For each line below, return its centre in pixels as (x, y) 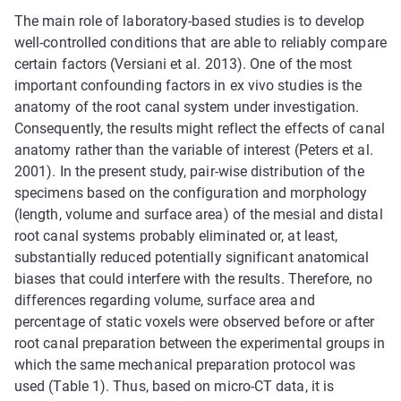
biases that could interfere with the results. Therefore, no (193, 278)
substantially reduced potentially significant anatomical (192, 257)
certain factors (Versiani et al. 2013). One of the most (183, 64)
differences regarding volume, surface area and (165, 300)
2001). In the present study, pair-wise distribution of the (189, 171)
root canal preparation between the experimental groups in (200, 343)
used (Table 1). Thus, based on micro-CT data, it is (175, 386)
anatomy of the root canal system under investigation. (187, 107)
